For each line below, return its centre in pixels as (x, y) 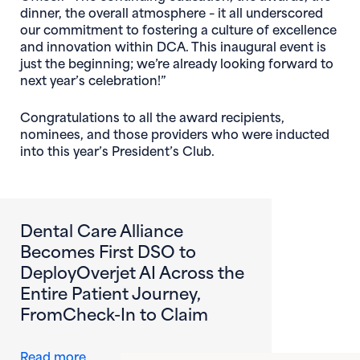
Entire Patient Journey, (110, 291)
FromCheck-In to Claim (114, 312)
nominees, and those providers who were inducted (175, 133)
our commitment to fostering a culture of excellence (178, 28)
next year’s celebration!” (93, 79)
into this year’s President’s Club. (117, 149)
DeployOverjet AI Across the (132, 270)
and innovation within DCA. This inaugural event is (173, 45)
